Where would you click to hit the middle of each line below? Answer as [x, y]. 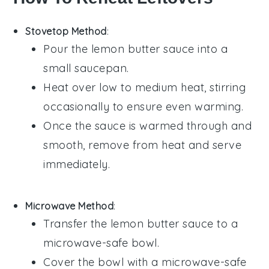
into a [211, 49]
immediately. [77, 164]
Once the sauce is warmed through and [148, 125]
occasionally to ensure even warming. [144, 106]
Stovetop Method [66, 31]
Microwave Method [70, 206]
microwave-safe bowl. [101, 243]
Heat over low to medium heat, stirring [145, 87]
